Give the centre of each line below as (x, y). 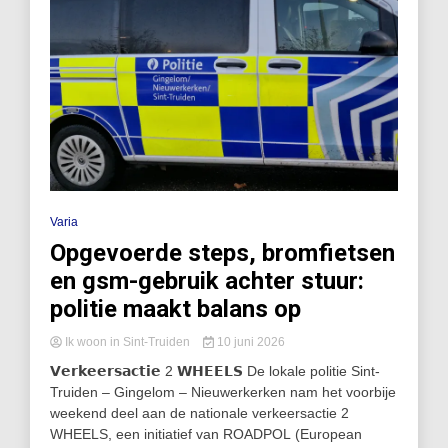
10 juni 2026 (249, 342)
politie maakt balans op (175, 309)
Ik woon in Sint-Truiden (127, 342)
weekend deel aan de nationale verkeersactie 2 (199, 413)
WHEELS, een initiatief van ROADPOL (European (206, 434)
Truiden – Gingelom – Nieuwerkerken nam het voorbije (223, 392)
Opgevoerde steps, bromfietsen (222, 253)
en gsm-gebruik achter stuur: (207, 281)
